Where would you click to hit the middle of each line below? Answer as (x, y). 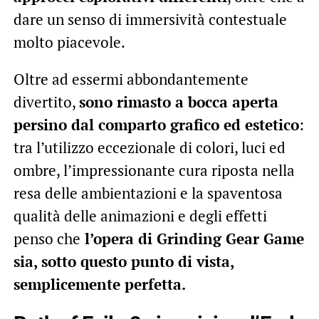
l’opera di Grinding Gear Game (192, 238)
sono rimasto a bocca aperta (178, 101)
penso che (47, 238)
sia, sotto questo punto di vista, (123, 261)
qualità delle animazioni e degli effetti (140, 215)
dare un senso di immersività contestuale (150, 19)
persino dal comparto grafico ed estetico (156, 124)
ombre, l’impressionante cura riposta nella (154, 170)
